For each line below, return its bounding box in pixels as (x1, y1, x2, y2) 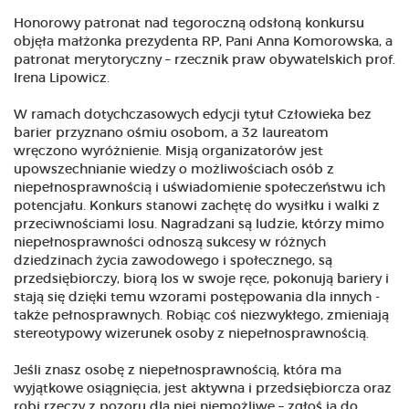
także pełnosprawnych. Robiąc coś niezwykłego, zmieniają (14, 309, 389, 323)
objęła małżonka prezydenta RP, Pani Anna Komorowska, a (14, 36, 393, 49)
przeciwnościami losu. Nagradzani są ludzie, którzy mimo (14, 218, 384, 232)
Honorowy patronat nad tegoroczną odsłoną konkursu (14, 17, 364, 31)
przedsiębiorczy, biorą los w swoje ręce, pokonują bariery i (14, 273, 389, 287)
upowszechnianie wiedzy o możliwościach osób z (14, 163, 334, 177)
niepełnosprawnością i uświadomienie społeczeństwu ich (14, 182, 385, 195)
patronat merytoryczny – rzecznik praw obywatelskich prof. (14, 54, 395, 68)
